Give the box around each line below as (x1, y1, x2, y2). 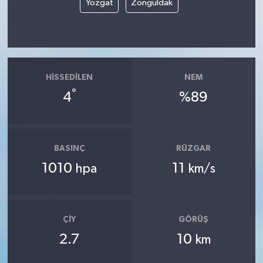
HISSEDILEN (46, 73, 93, 82)
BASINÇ (53, 144, 85, 153)
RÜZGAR (176, 144, 211, 153)
